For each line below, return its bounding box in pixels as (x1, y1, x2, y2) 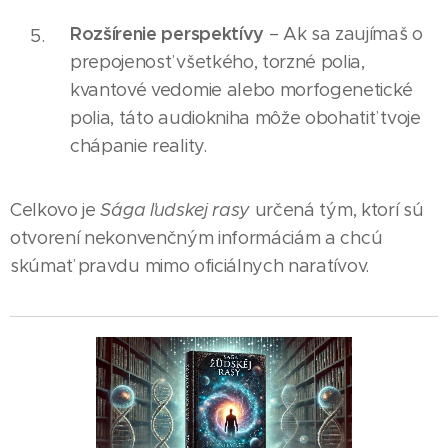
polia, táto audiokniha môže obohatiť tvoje (70, 106, 421, 129)
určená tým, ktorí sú (250, 198, 424, 221)
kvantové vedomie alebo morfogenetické (70, 78, 414, 101)
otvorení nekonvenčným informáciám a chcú (10, 226, 383, 249)
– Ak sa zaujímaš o (263, 22, 423, 45)
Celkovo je (10, 198, 101, 221)
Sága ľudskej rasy (100, 198, 251, 221)
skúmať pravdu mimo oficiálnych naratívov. (10, 254, 374, 277)
